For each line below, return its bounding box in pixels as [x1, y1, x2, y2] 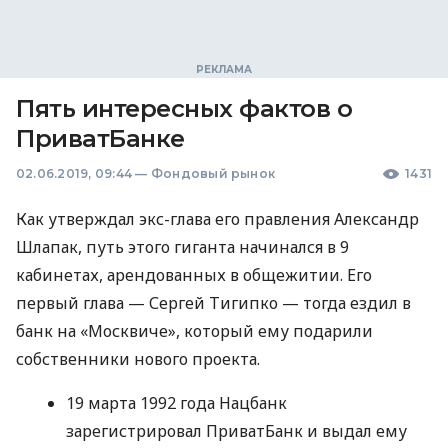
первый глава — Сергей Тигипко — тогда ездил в [16, 292, 411, 314]
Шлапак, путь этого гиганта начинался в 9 [16, 236, 349, 258]
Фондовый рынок [150, 166, 276, 181]
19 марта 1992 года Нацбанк [66, 392, 287, 414]
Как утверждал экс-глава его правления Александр [16, 208, 419, 230]
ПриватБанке [16, 124, 185, 153]
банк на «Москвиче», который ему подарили [16, 320, 373, 342]
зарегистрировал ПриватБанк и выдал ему [66, 420, 407, 442]
